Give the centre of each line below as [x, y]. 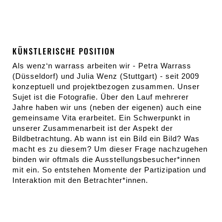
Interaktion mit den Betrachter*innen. [80, 180]
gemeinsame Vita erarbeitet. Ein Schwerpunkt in [101, 118]
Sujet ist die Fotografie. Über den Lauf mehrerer [101, 97]
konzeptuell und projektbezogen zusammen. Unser [106, 86]
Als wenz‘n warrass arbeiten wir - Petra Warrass [102, 66]
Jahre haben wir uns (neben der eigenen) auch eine [107, 107]
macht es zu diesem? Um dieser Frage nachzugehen [110, 149]
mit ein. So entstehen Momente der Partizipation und [109, 170]
